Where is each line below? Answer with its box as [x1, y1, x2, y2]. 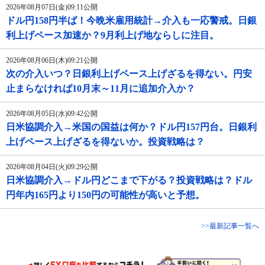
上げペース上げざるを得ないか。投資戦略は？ [6, 137, 205, 147]
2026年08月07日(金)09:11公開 [6, 3, 98, 12]
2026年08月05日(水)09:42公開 [6, 109, 98, 118]
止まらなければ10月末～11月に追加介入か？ [6, 83, 195, 94]
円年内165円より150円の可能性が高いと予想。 [6, 190, 205, 201]
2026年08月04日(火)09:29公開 [6, 163, 98, 172]
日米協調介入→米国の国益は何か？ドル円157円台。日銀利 [6, 122, 257, 132]
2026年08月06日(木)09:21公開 [6, 56, 98, 65]
